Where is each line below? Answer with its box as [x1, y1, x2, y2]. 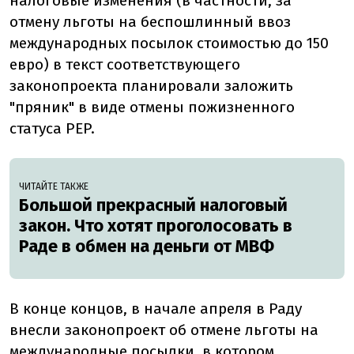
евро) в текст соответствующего [9, 55, 240, 74]
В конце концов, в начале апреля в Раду [9, 299, 302, 318]
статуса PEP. [9, 119, 95, 138]
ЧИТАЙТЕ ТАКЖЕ [19, 181, 88, 193]
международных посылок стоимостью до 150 [9, 34, 329, 53]
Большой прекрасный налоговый [19, 194, 288, 217]
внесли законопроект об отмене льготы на [9, 321, 318, 340]
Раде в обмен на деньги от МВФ [19, 235, 274, 258]
